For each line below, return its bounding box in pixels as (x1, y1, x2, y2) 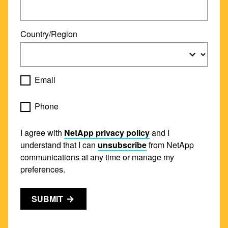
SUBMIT (32, 193, 63, 205)
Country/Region (20, 28, 77, 40)
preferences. (20, 163, 65, 175)
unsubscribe (98, 139, 147, 151)
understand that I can (20, 139, 98, 151)
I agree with (20, 127, 64, 138)
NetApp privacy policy (64, 127, 150, 138)
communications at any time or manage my (20, 151, 174, 163)
